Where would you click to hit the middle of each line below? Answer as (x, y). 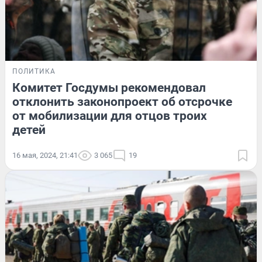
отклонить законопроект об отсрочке (122, 102)
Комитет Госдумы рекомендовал (109, 88)
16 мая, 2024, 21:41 (45, 156)
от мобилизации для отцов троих (110, 116)
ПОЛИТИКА (34, 72)
